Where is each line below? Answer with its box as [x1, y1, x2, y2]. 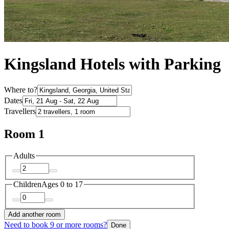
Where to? [4, 85, 37, 94]
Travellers [4, 106, 36, 116]
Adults [13, 151, 35, 160]
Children [13, 180, 41, 189]
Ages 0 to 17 [41, 180, 83, 189]
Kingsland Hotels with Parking [4, 55, 221, 74]
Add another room [8, 210, 61, 218]
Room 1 [4, 127, 44, 141]
